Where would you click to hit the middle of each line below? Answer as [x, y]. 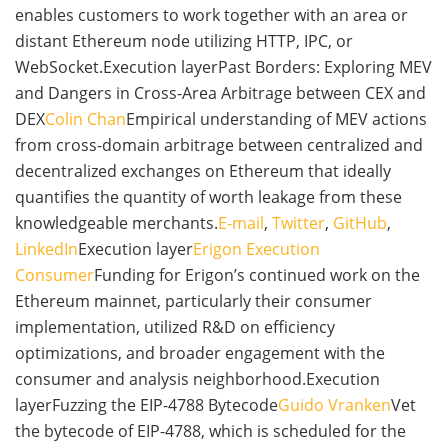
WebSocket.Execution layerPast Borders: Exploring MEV [223, 67]
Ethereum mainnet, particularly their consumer [193, 301]
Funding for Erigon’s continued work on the [257, 275]
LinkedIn [46, 249]
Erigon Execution [256, 249]
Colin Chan [85, 119]
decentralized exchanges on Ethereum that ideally [203, 171]
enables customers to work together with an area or [211, 15]
